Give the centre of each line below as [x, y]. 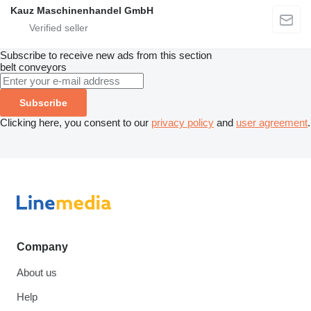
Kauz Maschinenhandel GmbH [82, 10]
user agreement [272, 122]
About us [37, 273]
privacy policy [183, 122]
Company [42, 247]
